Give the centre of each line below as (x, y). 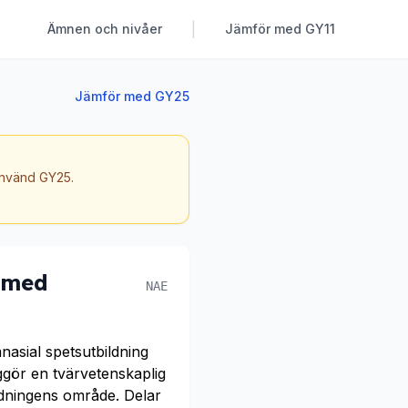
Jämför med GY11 (280, 29)
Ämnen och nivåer (105, 29)
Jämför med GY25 (132, 96)
